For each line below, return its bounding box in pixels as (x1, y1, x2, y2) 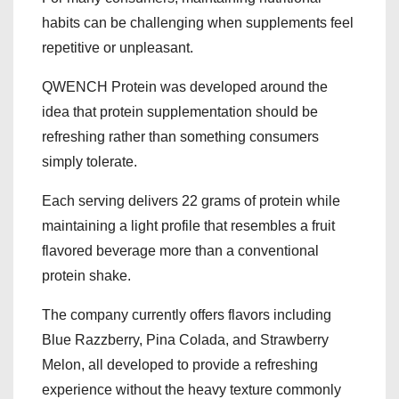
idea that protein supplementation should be (42, 104, 318, 120)
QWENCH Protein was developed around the (42, 79, 328, 95)
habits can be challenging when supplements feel (42, 15, 354, 31)
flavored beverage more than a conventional (42, 243, 319, 259)
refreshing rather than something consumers (42, 129, 319, 145)
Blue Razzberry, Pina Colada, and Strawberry (42, 332, 329, 348)
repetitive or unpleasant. (42, 40, 193, 56)
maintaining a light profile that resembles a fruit (42, 218, 335, 234)
